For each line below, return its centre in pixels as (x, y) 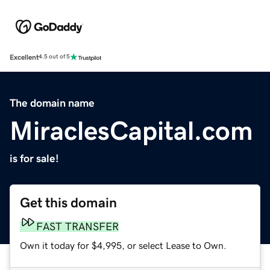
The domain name (52, 103)
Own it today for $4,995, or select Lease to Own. (123, 245)
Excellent (24, 57)
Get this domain (68, 202)
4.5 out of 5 (54, 57)
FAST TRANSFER (77, 226)
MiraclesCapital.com (131, 130)
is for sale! (34, 158)
